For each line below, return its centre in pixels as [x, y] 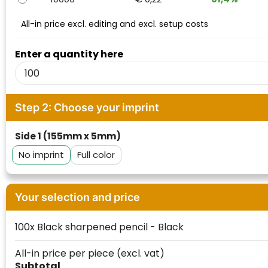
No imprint [41, 155]
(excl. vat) [140, 254]
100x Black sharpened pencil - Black [99, 227]
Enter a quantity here [69, 54]
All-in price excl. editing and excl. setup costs [114, 24]
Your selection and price [77, 197]
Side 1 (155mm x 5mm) [68, 136]
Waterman [44, 10]
